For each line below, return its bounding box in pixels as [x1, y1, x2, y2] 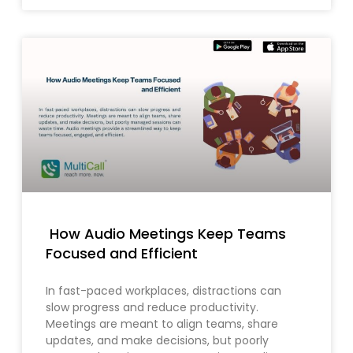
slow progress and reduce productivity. [46, 299, 258, 316]
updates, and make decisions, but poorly [46, 333, 269, 349]
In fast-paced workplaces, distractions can [46, 283, 281, 299]
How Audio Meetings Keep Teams [46, 224, 286, 244]
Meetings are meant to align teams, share [46, 316, 278, 333]
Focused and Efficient [46, 243, 198, 264]
